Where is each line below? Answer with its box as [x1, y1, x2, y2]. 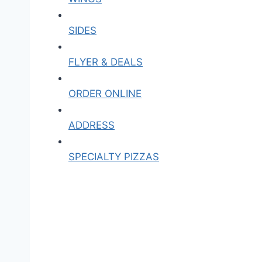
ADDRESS [68, 119, 115, 131]
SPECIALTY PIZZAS [68, 151, 159, 163]
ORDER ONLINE [68, 88, 142, 99]
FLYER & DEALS [68, 56, 143, 68]
